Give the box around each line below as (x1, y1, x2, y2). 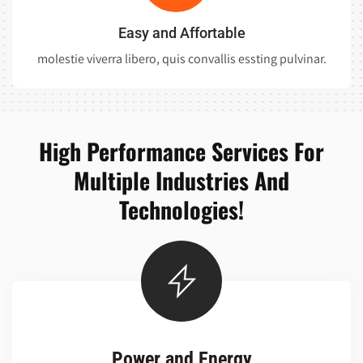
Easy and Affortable (117, 24, 246, 42)
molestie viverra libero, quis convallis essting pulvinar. (36, 50, 327, 68)
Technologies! (119, 193, 244, 227)
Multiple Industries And (74, 164, 289, 198)
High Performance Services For (39, 135, 324, 169)
